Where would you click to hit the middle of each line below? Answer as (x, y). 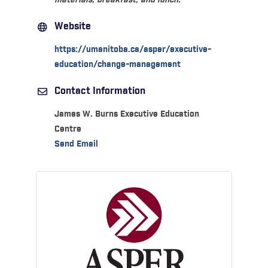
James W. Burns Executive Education (127, 115)
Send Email (76, 144)
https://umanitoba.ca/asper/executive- (133, 50)
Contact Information (100, 92)
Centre (68, 130)
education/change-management (117, 65)
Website (72, 27)
